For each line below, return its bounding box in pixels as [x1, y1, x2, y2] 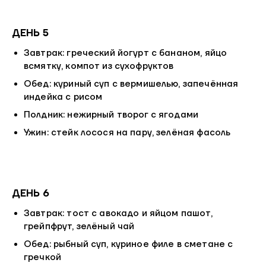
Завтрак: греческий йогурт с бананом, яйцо [24, 47, 227, 59]
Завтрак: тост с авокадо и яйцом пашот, [24, 208, 213, 220]
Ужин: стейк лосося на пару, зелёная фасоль [24, 127, 231, 139]
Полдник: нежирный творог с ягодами [24, 109, 199, 121]
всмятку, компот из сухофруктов [24, 61, 174, 72]
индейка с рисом [24, 91, 103, 103]
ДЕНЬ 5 [12, 27, 49, 39]
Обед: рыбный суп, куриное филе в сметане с [24, 239, 233, 251]
